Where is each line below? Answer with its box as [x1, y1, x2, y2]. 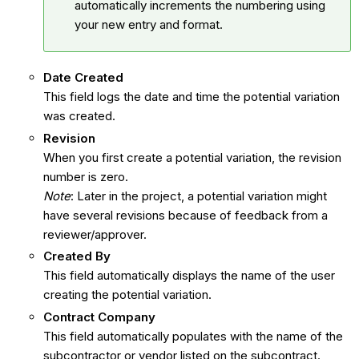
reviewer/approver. [42, 226, 150, 242]
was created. [42, 107, 119, 123]
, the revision [271, 149, 341, 165]
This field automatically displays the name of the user [42, 268, 335, 284]
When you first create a [42, 149, 175, 165]
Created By [42, 248, 111, 264]
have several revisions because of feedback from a [42, 207, 328, 223]
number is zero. [42, 168, 128, 184]
